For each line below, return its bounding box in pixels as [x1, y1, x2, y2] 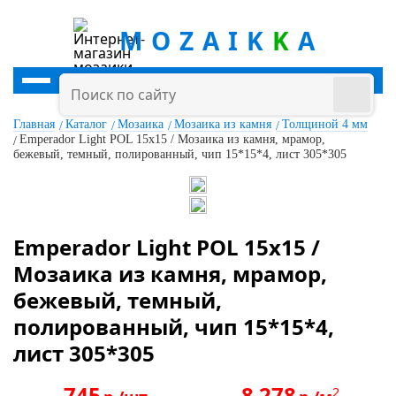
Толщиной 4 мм [282, 118, 368, 131]
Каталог [65, 118, 107, 131]
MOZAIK [118, 24, 272, 57]
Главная [13, 118, 55, 131]
